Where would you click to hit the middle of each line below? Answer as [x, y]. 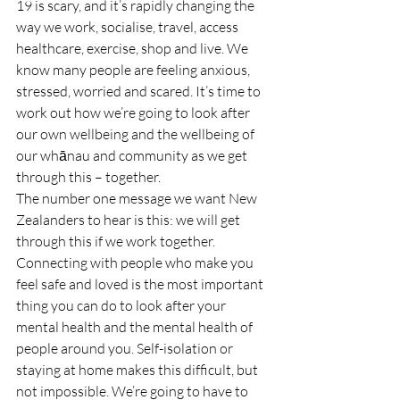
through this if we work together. [117, 241]
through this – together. [88, 177]
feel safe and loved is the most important [141, 284]
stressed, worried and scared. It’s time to [140, 91]
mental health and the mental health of [136, 327]
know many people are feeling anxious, [134, 70]
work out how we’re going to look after [134, 112]
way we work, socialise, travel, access [129, 27]
